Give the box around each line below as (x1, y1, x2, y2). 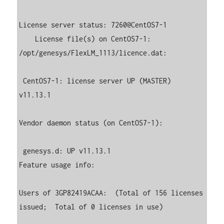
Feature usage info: (19, 160, 95, 169)
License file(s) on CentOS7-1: (19, 34, 35, 43)
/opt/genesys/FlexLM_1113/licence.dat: (19, 48, 167, 57)
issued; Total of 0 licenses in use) (19, 202, 163, 211)
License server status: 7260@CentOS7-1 (19, 20, 167, 29)
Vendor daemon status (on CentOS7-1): (19, 118, 163, 127)
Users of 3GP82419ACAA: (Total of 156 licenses (19, 188, 203, 197)
